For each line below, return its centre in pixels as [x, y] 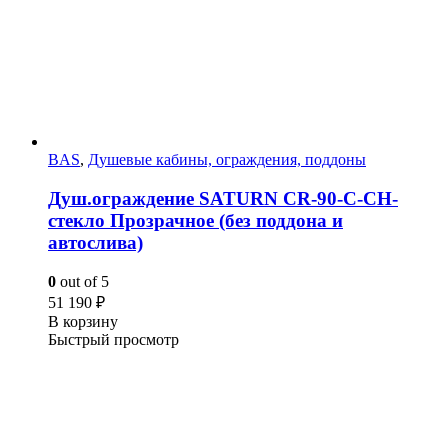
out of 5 [82, 281]
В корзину [83, 321]
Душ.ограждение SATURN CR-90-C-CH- [223, 199]
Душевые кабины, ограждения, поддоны [227, 160]
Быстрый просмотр [113, 339]
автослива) [95, 243]
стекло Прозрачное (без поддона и [195, 221]
